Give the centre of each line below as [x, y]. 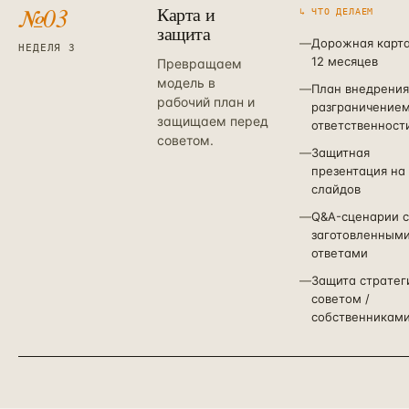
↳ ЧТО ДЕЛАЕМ [336, 11]
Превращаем [199, 63]
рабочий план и [206, 102]
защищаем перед [213, 121]
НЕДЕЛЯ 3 [47, 48]
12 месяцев [344, 61]
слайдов [336, 189]
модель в [186, 83]
